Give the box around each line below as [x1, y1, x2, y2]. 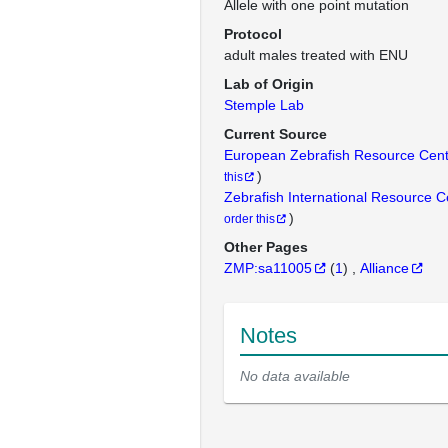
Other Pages [224, 239, 308, 255]
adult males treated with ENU [224, 47, 408, 63]
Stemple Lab [224, 97, 304, 113]
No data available [240, 368, 350, 384]
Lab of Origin [224, 76, 314, 92]
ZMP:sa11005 [224, 260, 312, 276]
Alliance [360, 260, 409, 276]
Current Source [224, 126, 327, 142]
